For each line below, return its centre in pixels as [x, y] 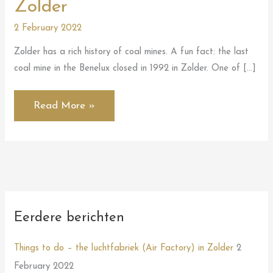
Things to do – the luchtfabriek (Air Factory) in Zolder [124, 249]
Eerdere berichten [69, 218]
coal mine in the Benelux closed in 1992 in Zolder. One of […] [135, 68]
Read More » [65, 106]
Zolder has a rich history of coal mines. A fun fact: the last [132, 52]
